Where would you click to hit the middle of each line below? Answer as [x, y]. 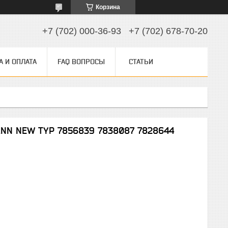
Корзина [108, 7]
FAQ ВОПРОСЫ [81, 62]
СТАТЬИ [141, 62]
